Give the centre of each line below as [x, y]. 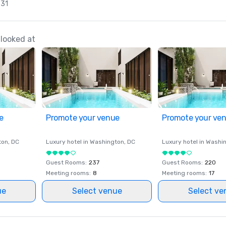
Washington [107, 142]
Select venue [97, 191]
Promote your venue [83, 118]
